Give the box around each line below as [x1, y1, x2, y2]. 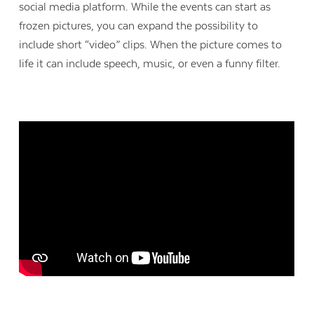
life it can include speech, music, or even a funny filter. [19, 57, 281, 70]
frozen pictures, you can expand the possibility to [19, 19, 259, 32]
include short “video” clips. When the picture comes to [19, 38, 282, 51]
